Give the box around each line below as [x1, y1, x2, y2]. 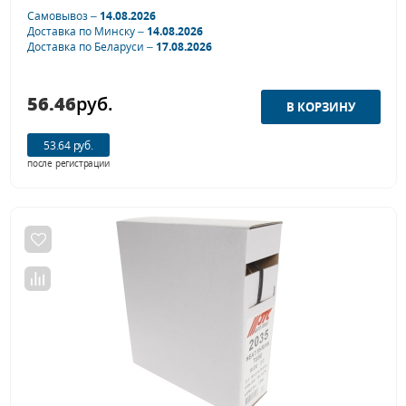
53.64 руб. [43, 137, 93, 153]
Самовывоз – [27, 8, 100, 24]
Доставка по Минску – [27, 24, 147, 40]
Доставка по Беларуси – [27, 39, 156, 55]
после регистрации [27, 157, 110, 170]
